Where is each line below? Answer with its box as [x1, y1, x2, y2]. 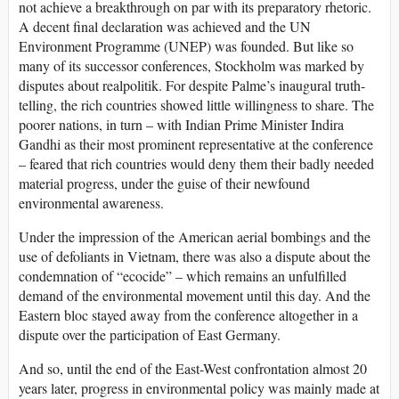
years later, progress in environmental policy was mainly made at [19, 378, 379, 397]
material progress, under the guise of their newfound [19, 173, 310, 192]
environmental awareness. [19, 192, 164, 212]
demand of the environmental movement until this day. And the [19, 285, 370, 305]
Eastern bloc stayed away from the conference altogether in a [19, 305, 358, 324]
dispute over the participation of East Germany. [19, 324, 281, 344]
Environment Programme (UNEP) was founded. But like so [19, 36, 354, 55]
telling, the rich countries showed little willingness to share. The [19, 94, 374, 114]
